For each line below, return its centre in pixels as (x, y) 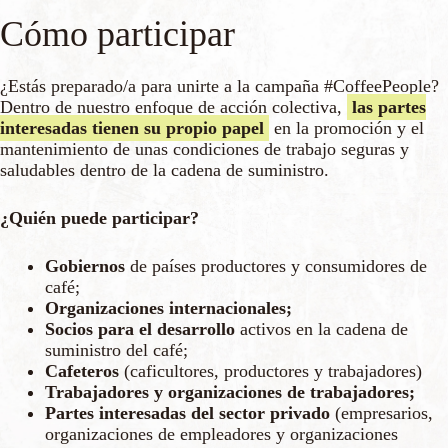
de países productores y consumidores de (276, 265)
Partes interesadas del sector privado (187, 412)
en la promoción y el (349, 127)
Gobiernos (85, 265)
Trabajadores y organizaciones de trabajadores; (230, 391)
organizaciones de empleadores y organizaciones (221, 433)
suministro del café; (116, 349)
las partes (389, 106)
